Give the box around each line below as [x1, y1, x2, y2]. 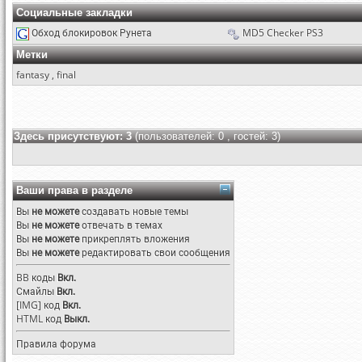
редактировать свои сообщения [79, 246, 230, 259]
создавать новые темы [79, 204, 188, 218]
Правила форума [16, 337, 96, 351]
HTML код [16, 312, 64, 326]
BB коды [16, 271, 55, 284]
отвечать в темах [79, 218, 162, 232]
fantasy [16, 68, 49, 82]
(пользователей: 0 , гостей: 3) [135, 130, 280, 142]
